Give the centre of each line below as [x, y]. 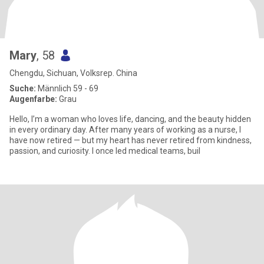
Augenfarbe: [33, 99]
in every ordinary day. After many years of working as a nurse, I [125, 130]
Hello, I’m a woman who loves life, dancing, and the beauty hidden [130, 119]
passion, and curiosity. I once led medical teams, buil [105, 151]
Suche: [23, 88]
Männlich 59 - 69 [67, 88]
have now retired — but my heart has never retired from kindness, [131, 140]
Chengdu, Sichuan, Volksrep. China [73, 73]
